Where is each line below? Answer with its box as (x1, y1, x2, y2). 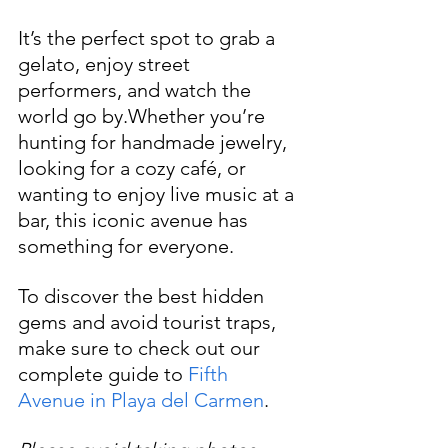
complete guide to (18, 362, 188, 386)
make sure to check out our (18, 336, 265, 360)
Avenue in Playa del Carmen (18, 388, 264, 412)
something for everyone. (18, 234, 239, 258)
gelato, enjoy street (18, 52, 195, 76)
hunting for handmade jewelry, (18, 130, 292, 154)
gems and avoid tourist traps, (18, 310, 281, 334)
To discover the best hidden (18, 284, 269, 308)
